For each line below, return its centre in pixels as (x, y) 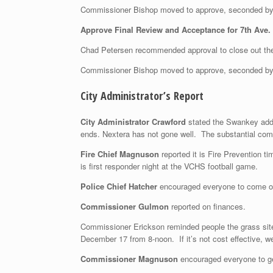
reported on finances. (207, 206)
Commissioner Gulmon (125, 206)
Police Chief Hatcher (119, 186)
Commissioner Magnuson (129, 259)
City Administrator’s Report (142, 95)
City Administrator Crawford (133, 122)
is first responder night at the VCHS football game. (169, 166)
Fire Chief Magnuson (121, 154)
